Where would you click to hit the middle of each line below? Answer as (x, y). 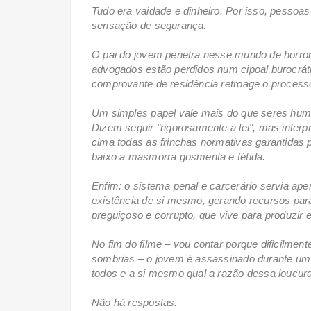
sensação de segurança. (149, 25)
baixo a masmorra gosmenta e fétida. (180, 156)
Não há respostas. (136, 302)
